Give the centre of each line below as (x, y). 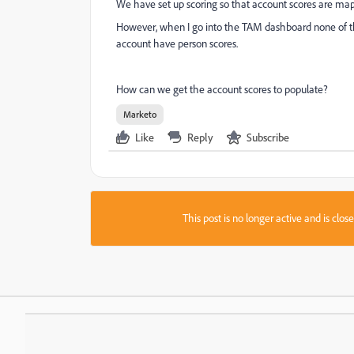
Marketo (140, 114)
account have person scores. (177, 43)
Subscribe (268, 137)
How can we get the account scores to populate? (222, 89)
